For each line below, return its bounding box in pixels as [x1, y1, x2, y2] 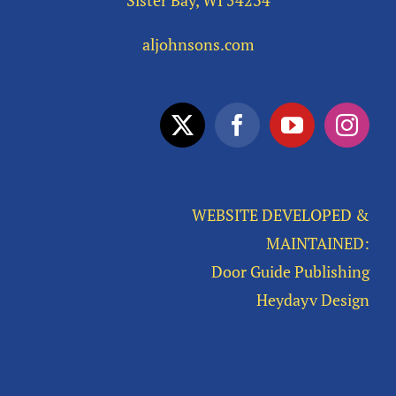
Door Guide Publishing [211, 261, 369, 283]
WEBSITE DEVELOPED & [192, 204, 369, 226]
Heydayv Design [256, 289, 369, 311]
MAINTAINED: [266, 232, 369, 255]
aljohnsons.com [141, 34, 255, 56]
